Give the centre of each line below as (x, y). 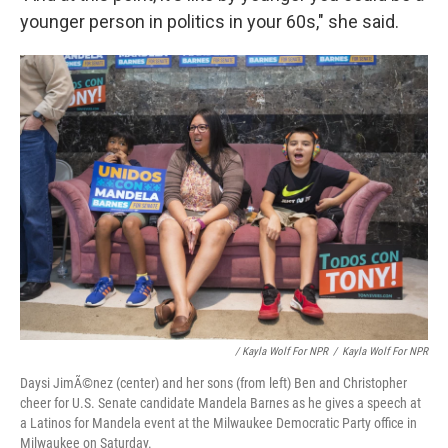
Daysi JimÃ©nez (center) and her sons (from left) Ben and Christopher (213, 382)
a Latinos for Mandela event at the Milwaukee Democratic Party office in (218, 422)
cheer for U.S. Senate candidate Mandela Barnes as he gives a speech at (220, 402)
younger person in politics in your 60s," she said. (209, 22)
